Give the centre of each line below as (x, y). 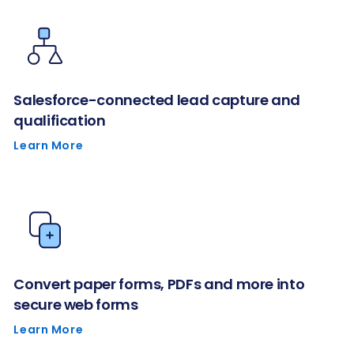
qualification (60, 120)
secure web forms (76, 304)
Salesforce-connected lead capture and (157, 100)
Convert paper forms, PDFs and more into (159, 284)
